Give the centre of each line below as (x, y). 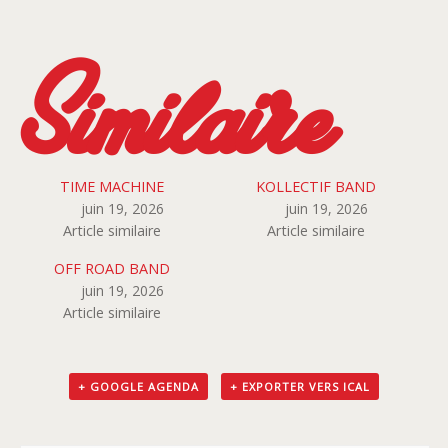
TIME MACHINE (111, 187)
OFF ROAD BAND (111, 269)
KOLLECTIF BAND (315, 187)
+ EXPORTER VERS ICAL (300, 386)
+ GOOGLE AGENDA (138, 386)
